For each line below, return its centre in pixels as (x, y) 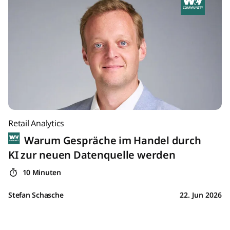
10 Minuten (41, 172)
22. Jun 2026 (201, 195)
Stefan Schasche (36, 195)
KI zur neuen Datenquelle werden (92, 155)
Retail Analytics (36, 123)
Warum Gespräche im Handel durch (111, 140)
